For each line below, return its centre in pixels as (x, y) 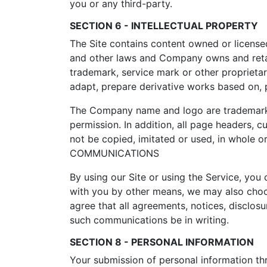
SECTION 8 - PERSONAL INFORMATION (162, 242)
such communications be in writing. (149, 220)
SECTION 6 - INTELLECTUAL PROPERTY (164, 26)
